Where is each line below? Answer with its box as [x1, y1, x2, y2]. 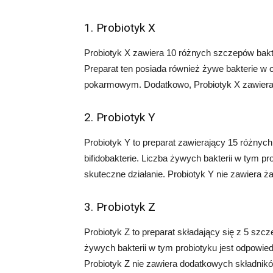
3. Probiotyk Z [84, 200, 155, 214]
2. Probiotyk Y [84, 110, 155, 124]
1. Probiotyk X [84, 21, 155, 35]
